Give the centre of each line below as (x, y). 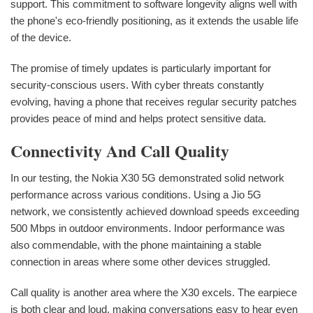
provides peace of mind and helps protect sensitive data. (138, 118)
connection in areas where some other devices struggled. (140, 261)
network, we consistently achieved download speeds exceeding (155, 211)
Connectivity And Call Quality (120, 150)
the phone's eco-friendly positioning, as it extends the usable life (154, 20)
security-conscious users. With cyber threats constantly (137, 85)
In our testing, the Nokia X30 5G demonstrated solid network (147, 177)
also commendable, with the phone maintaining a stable (136, 245)
